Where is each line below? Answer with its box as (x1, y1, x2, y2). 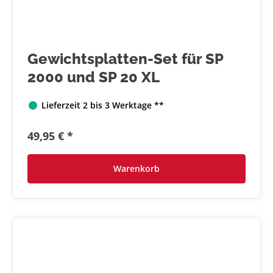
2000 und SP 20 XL (27, 68, 160, 87)
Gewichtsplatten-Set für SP (27, 50, 224, 68)
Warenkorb (113, 162, 160, 174)
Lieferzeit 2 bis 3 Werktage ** (41, 99, 164, 112)
